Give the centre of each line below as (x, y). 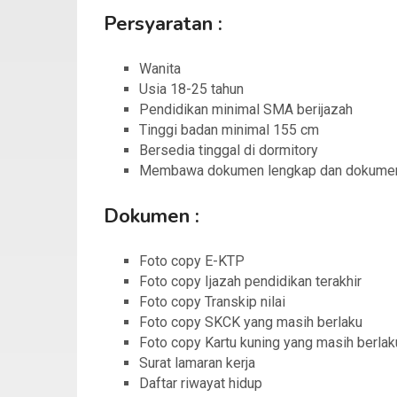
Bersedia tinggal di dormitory (229, 151)
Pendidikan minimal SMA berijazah (246, 110)
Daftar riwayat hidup (201, 384)
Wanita (160, 69)
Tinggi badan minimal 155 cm (229, 130)
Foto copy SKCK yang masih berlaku (251, 323)
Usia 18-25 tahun (191, 90)
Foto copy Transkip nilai (212, 302)
